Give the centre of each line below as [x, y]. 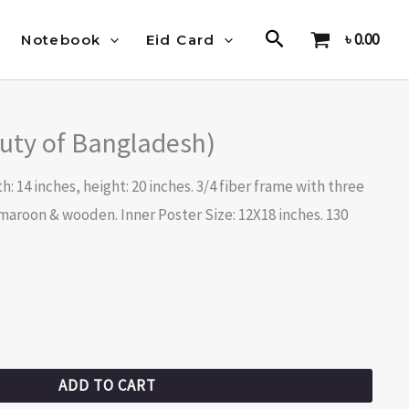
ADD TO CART [107, 386]
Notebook [61, 40]
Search [293, 38]
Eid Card [180, 40]
